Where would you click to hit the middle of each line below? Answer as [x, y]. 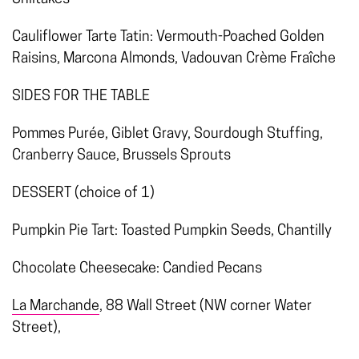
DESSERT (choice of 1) [83, 194]
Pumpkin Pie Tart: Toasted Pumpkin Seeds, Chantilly [172, 232]
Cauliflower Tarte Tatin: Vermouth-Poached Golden [168, 38]
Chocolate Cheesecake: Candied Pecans [137, 269]
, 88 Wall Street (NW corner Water [206, 307]
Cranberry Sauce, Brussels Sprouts [121, 156]
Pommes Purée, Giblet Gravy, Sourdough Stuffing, [167, 135]
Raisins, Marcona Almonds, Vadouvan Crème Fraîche [174, 59]
